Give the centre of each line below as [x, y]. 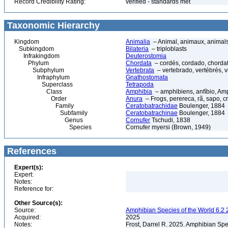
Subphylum [39, 70]
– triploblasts [168, 49]
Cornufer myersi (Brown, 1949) [168, 127]
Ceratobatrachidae [152, 106]
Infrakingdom [37, 56]
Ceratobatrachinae [152, 113]
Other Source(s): [38, 203]
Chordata [139, 63]
